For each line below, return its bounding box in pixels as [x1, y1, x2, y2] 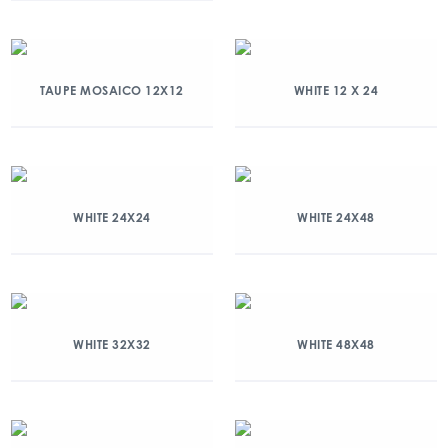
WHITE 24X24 [73, 210, 151, 225]
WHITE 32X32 [73, 337, 151, 352]
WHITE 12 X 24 [293, 83, 379, 98]
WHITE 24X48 [297, 210, 375, 225]
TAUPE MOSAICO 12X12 [40, 83, 184, 98]
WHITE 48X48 [297, 337, 375, 352]
